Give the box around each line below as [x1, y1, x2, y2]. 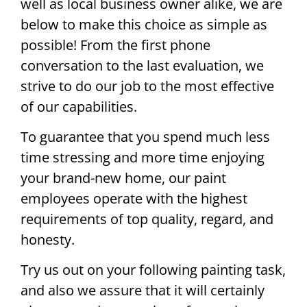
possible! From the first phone [21, 35, 210, 54]
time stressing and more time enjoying [21, 148, 265, 167]
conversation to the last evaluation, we [21, 56, 264, 75]
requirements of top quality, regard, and [21, 210, 273, 229]
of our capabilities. [21, 97, 137, 116]
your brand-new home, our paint [21, 169, 226, 188]
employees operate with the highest [21, 189, 247, 208]
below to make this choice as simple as [21, 14, 267, 34]
